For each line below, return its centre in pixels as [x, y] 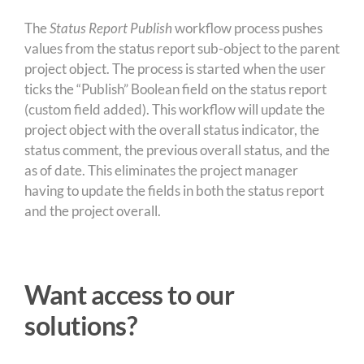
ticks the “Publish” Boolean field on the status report [175, 89]
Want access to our [129, 295]
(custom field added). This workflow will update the [174, 109]
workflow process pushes [247, 28]
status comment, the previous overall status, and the [177, 150]
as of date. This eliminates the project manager [161, 170]
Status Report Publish [110, 28]
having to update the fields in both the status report [174, 191]
